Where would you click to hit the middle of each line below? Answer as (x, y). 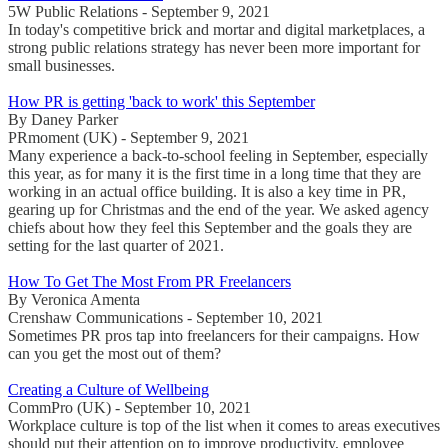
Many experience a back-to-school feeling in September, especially (218, 155)
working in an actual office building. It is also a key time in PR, (207, 191)
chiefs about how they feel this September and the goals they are (210, 227)
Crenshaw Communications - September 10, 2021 (165, 317)
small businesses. (61, 65)
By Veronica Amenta (74, 299)
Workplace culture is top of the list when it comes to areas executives (224, 425)
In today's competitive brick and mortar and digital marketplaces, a (216, 29)
